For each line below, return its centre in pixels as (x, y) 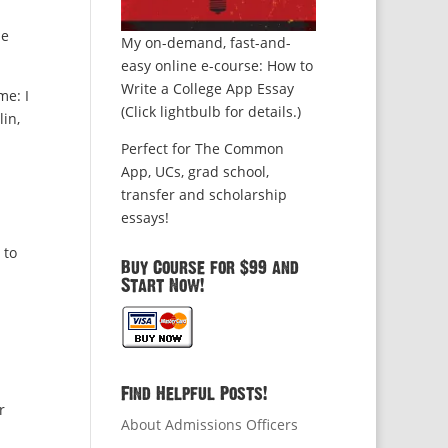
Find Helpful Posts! (193, 394)
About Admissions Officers (209, 425)
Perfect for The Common (202, 149)
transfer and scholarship (203, 195)
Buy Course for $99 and (209, 268)
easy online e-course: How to (216, 66)
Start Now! (162, 286)
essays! (144, 218)
